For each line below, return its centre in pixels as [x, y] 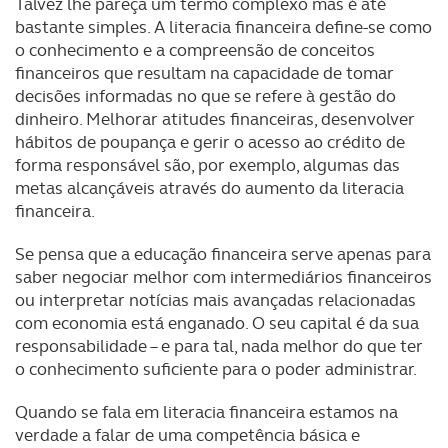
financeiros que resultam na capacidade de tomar [204, 73]
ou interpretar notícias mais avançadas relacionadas [215, 300]
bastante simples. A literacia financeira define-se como [223, 27]
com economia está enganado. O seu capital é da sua [217, 323]
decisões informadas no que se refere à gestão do [205, 96]
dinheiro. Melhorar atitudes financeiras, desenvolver [215, 119]
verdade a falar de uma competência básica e [187, 435]
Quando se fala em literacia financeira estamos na [206, 412]
